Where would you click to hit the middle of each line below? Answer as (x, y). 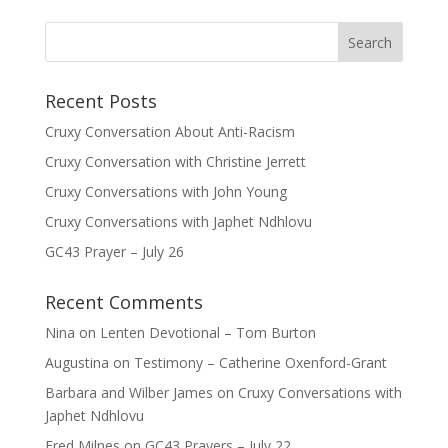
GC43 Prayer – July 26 (114, 251)
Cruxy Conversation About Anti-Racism (169, 131)
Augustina (76, 362)
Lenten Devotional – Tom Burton (207, 332)
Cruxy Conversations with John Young (165, 191)
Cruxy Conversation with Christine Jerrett (175, 161)
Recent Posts (100, 100)
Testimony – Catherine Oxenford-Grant (260, 362)
